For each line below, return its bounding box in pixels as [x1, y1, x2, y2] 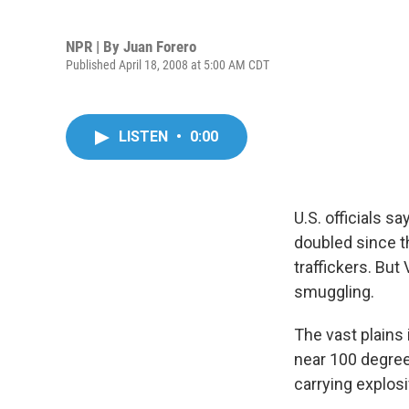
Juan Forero [123, 37, 196, 56]
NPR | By [66, 37, 123, 56]
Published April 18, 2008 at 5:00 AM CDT [66, 57, 269, 72]
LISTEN [119, 128, 172, 145]
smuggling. [294, 282, 374, 301]
